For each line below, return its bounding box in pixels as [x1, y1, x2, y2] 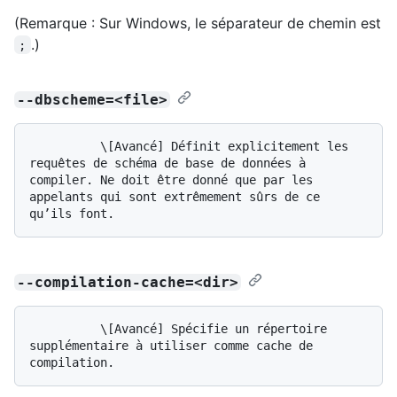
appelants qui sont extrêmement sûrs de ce [29, 189, 320, 204]
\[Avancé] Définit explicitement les [29, 138, 100, 153]
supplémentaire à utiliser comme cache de [29, 338, 313, 353]
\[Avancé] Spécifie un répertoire [29, 321, 100, 336]
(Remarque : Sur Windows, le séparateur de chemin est [14, 13, 381, 32]
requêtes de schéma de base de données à [29, 155, 306, 170]
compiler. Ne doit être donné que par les [29, 172, 313, 187]
